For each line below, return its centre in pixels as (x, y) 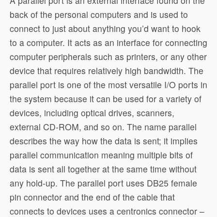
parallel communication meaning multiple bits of (101, 155)
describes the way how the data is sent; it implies (104, 141)
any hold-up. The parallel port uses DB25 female (103, 183)
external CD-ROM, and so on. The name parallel (103, 127)
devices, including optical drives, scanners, (92, 113)
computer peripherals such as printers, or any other (108, 57)
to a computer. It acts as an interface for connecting (108, 43)
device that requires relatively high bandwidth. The (107, 71)
